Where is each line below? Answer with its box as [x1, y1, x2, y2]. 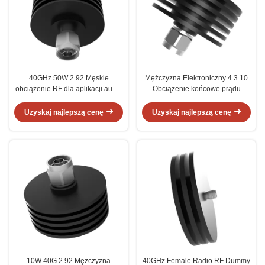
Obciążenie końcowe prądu [152, 84, 241, 93]
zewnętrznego [46, 95, 92, 104]
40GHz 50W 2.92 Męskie [28, 73, 109, 82]
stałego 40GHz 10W [164, 95, 229, 104]
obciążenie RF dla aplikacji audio [15, 84, 122, 93]
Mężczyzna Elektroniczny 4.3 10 [145, 73, 248, 82]
